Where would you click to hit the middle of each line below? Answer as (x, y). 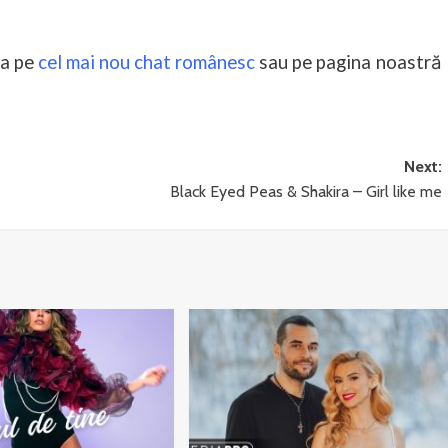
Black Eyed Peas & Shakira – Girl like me (305, 192)
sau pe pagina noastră (348, 62)
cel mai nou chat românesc (146, 62)
